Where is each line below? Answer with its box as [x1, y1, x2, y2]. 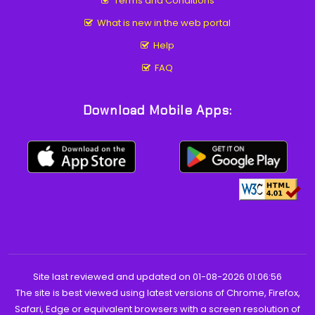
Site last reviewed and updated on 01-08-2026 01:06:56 [33, 269, 282, 283]
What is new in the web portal [93, 16, 231, 30]
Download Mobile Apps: [82, 102, 233, 120]
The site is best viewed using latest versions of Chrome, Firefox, [15, 285, 300, 300]
